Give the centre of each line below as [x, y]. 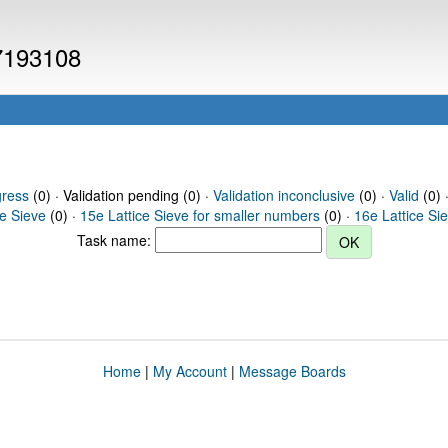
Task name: [115, 239]
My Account [189, 371]
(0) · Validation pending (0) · [120, 195]
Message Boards [292, 371]
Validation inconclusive [283, 195]
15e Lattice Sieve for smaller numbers [200, 215]
